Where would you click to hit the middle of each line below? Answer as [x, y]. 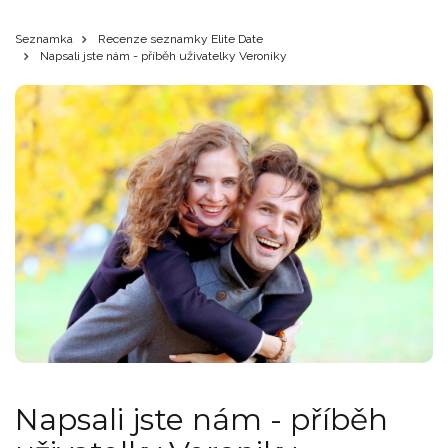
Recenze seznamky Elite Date [180, 39]
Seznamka [44, 39]
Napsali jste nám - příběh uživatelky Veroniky [162, 56]
